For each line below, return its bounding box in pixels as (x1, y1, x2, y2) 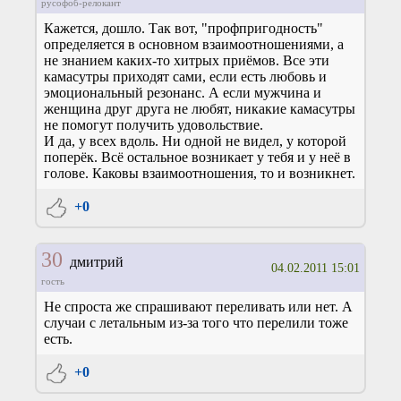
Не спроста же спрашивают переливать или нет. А (44, 299, 353, 315)
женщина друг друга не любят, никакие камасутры (44, 101, 355, 117)
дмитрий (62, 254, 124, 270)
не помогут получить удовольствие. (44, 117, 263, 133)
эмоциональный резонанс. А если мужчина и (44, 85, 321, 101)
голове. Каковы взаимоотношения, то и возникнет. (44, 166, 355, 182)
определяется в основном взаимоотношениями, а (44, 37, 344, 53)
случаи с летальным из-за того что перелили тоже (44, 315, 348, 331)
